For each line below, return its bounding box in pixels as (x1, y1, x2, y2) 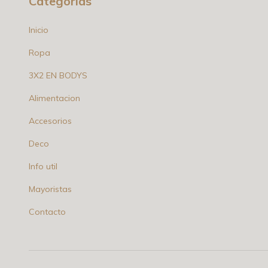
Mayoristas (29, 183, 72, 194)
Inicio (29, 24, 48, 35)
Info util (29, 160, 57, 172)
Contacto (29, 206, 66, 217)
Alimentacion (29, 92, 80, 103)
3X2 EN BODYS (29, 69, 87, 81)
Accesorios (29, 115, 72, 126)
